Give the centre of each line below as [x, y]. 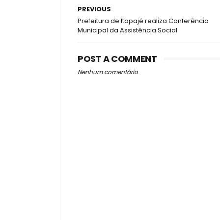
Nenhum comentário [108, 72]
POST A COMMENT [117, 59]
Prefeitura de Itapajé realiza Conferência [143, 21]
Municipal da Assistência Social [127, 30]
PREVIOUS [94, 9]
